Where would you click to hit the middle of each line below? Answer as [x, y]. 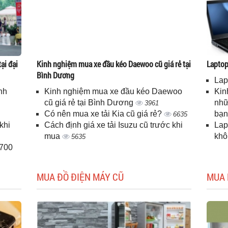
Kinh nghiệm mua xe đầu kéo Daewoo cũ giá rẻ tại [114, 64]
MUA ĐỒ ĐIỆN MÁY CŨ [80, 177]
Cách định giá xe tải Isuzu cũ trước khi [114, 125]
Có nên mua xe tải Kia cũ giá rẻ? [104, 114]
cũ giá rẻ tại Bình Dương [90, 103]
